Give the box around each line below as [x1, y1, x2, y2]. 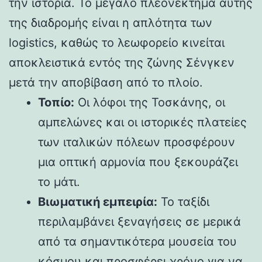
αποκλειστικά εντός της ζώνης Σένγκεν [9, 55, 235, 70]
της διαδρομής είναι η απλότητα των [9, 15, 212, 30]
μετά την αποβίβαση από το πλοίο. [9, 75, 203, 89]
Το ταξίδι [157, 194, 209, 209]
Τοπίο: [38, 95, 74, 109]
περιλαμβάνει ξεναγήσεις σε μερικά [38, 214, 241, 229]
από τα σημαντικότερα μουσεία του [38, 234, 237, 249]
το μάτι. [38, 174, 80, 189]
